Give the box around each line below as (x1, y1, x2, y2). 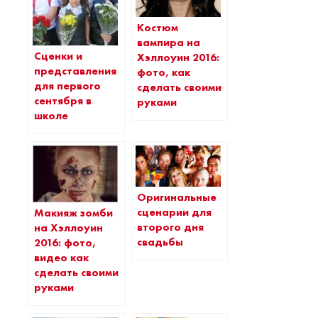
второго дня (137, 219, 204, 234)
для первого (34, 79, 101, 94)
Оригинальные (137, 190, 216, 204)
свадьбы (137, 234, 183, 249)
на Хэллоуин (34, 221, 103, 236)
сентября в (34, 94, 92, 109)
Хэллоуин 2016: (137, 50, 219, 65)
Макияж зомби (34, 206, 113, 221)
